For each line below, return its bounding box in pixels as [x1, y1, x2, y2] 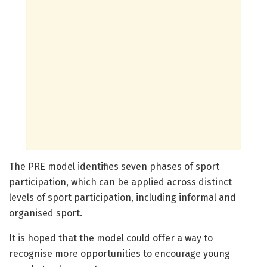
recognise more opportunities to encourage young [9, 248, 230, 260]
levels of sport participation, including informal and [9, 192, 236, 204]
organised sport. [9, 207, 82, 219]
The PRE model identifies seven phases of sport [9, 161, 219, 173]
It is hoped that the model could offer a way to [9, 232, 213, 244]
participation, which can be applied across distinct [9, 176, 232, 188]
